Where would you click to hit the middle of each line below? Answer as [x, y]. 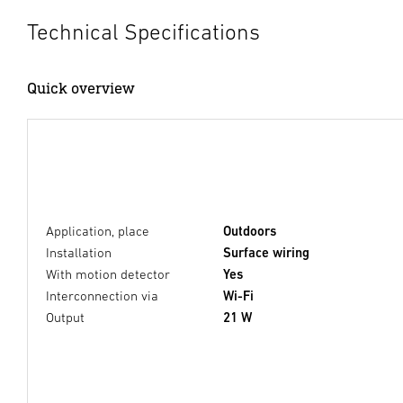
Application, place [98, 230]
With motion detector [108, 273]
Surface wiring [266, 252]
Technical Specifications [143, 32]
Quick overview [81, 88]
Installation [79, 252]
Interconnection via [102, 295]
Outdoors [250, 230]
